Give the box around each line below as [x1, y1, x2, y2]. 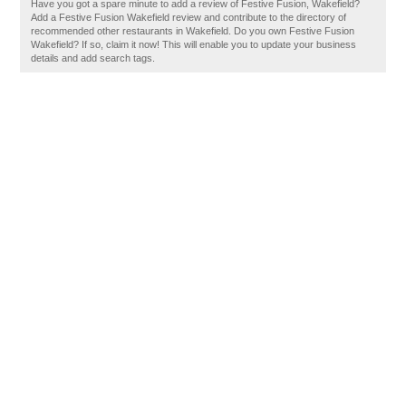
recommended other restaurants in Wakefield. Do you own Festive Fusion [31, 25, 355, 36]
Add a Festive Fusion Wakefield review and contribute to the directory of [31, 12, 347, 23]
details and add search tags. [31, 53, 156, 63]
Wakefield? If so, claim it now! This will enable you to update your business [31, 39, 357, 50]
